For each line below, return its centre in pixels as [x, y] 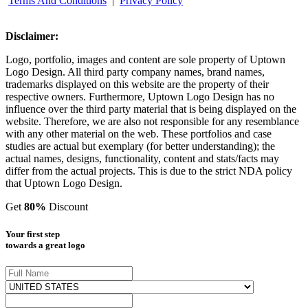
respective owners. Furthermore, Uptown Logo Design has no [140, 97]
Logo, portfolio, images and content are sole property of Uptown [145, 60]
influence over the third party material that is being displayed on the [151, 109]
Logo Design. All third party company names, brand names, [135, 72]
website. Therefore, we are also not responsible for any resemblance [152, 122]
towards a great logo [45, 245]
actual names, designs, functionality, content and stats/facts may [142, 159]
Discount [77, 207]
